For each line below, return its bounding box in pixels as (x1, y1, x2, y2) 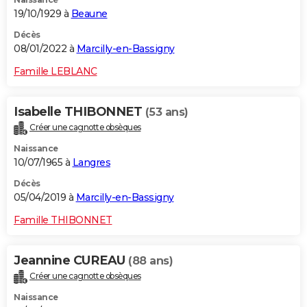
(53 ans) (145, 106, 188, 119)
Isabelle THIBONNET (14, 104, 145, 120)
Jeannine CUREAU (14, 253, 128, 269)
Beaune (71, 8, 108, 21)
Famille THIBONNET (14, 214, 112, 227)
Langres (72, 156, 110, 169)
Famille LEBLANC (14, 65, 97, 78)
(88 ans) (128, 254, 173, 268)
